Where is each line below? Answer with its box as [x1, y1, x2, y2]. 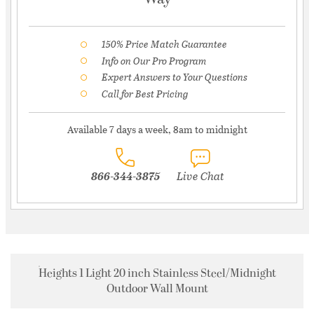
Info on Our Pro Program [102, 53, 206, 68]
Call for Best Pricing [102, 86, 189, 101]
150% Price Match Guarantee [102, 36, 227, 51]
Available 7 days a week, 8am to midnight [67, 122, 247, 137]
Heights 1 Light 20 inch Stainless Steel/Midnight [38, 265, 276, 282]
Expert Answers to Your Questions [102, 69, 247, 85]
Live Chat [176, 168, 224, 184]
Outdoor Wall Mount [106, 280, 208, 298]
